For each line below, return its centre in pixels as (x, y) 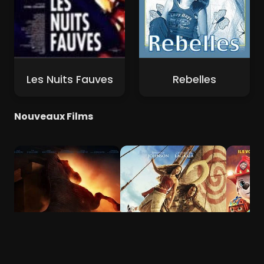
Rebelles (194, 79)
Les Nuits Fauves (70, 79)
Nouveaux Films (54, 117)
